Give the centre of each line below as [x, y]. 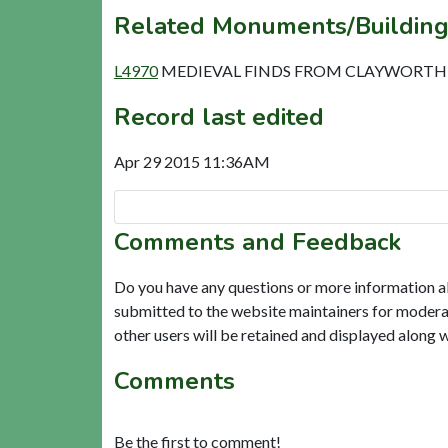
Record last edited [219, 116]
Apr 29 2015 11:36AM [192, 161]
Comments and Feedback [257, 241]
